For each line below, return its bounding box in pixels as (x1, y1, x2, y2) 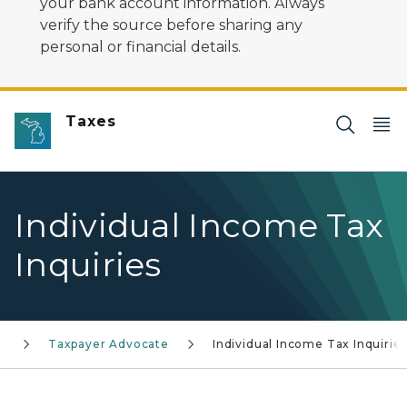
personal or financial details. (40, 38, 241, 55)
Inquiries (15, 244, 162, 284)
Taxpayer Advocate (48, 337, 169, 351)
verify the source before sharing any (40, 16, 303, 34)
